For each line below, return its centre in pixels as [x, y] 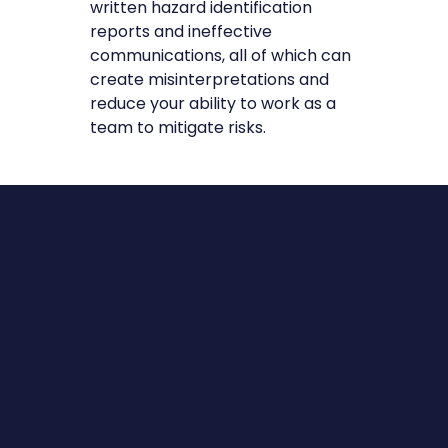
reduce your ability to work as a [212, 104]
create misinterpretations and [209, 80]
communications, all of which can [220, 56]
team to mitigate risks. [177, 128]
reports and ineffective [180, 32]
